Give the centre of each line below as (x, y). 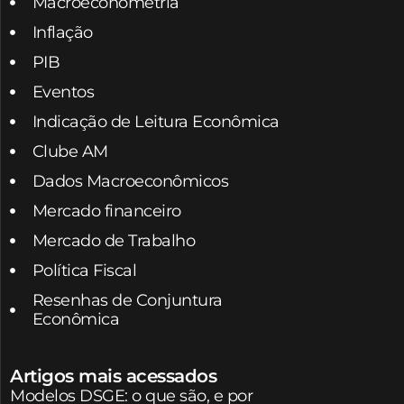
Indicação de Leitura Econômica (156, 121)
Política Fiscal (84, 270)
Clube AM (70, 151)
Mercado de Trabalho (113, 240)
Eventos (63, 92)
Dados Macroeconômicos (130, 181)
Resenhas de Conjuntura (127, 300)
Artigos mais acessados (113, 376)
